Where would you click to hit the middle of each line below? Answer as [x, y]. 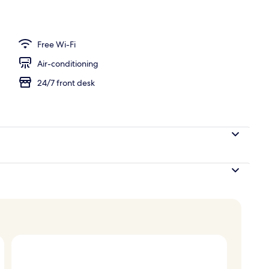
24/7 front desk [66, 83]
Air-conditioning [68, 63]
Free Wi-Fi [56, 44]
